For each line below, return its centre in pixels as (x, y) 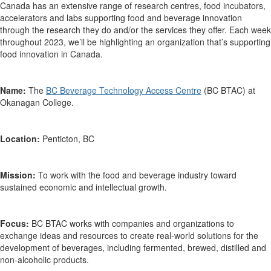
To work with (62, 175)
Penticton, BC (68, 139)
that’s (217, 42)
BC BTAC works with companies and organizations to (133, 224)
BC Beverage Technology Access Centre (124, 90)
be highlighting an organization (146, 42)
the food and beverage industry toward (162, 175)
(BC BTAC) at (228, 90)
